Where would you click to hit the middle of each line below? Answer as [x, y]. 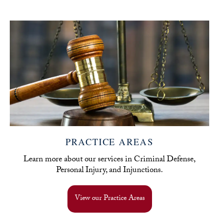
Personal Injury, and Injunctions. [109, 171]
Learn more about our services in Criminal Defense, [109, 160]
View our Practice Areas [109, 199]
